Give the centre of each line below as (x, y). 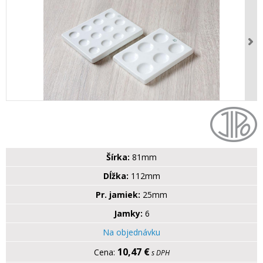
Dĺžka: (116, 176)
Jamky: (128, 214)
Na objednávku (131, 232)
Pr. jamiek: (118, 195)
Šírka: (118, 157)
